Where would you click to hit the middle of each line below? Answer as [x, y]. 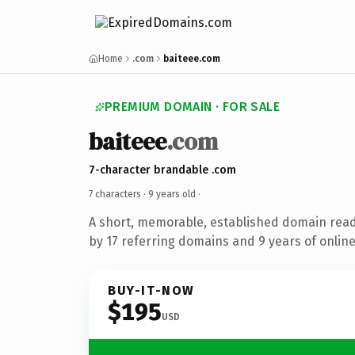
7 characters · [118, 194]
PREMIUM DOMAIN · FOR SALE [192, 107]
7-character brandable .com [162, 170]
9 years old [172, 194]
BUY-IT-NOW [151, 290]
